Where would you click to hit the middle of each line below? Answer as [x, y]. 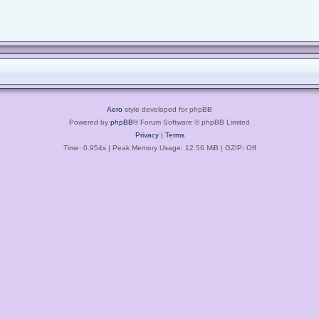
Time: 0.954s [84, 147]
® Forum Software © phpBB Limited [192, 122]
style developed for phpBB [167, 109]
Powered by [90, 122]
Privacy [147, 135]
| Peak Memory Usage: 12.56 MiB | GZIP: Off [181, 147]
